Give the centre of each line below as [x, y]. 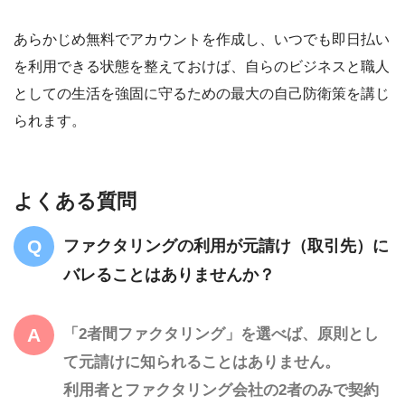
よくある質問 [75, 201]
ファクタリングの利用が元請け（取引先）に [226, 245]
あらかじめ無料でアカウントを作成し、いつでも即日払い [202, 39]
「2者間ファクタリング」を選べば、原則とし [221, 334]
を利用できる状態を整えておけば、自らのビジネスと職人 [202, 66]
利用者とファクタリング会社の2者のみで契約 [221, 390]
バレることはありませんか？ [169, 274]
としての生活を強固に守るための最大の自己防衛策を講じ [202, 93]
